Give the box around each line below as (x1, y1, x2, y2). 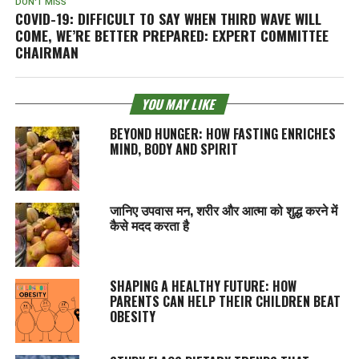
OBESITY (109, 306, 155, 326)
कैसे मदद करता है (109, 215, 189, 235)
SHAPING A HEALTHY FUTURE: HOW (109, 276, 296, 296)
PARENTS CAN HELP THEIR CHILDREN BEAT (109, 291, 341, 311)
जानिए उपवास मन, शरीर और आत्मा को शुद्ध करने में (109, 200, 337, 220)
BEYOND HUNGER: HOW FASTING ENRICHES (109, 123, 336, 143)
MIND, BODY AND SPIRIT (109, 139, 238, 159)
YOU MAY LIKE (139, 94, 220, 114)
